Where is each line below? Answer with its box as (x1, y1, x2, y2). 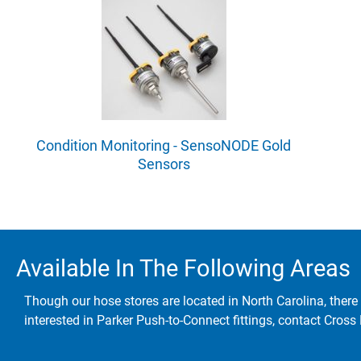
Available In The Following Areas (16, 255, 351, 282)
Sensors (137, 156, 190, 172)
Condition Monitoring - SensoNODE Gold (36, 137, 292, 154)
